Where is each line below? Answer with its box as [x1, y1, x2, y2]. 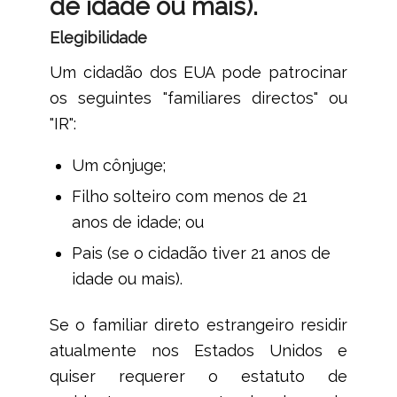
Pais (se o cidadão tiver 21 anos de [71, 244, 331, 263]
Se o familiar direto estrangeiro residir [49, 315, 348, 335]
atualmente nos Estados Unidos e [49, 341, 348, 361]
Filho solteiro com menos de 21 [71, 187, 307, 206]
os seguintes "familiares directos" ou [49, 89, 348, 108]
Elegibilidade [49, 27, 147, 47]
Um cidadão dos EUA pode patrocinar [49, 63, 348, 82]
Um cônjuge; [71, 156, 166, 175]
